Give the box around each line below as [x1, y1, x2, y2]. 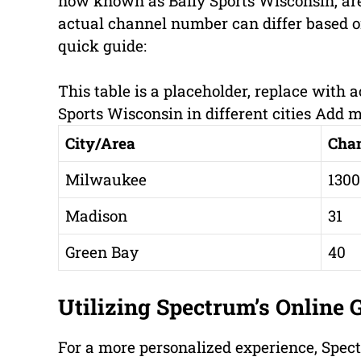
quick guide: [58, 35, 147, 56]
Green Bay [65, 242, 139, 263]
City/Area [65, 133, 135, 154]
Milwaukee [65, 169, 147, 190]
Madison [65, 205, 127, 226]
